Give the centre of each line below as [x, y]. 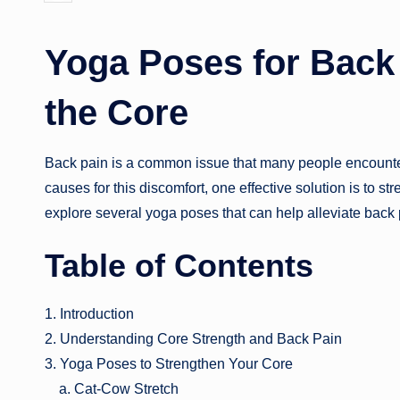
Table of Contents [179, 265]
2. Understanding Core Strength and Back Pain [193, 338]
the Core [117, 112]
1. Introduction [89, 313]
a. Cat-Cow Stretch [112, 388]
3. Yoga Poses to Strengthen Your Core [169, 363]
